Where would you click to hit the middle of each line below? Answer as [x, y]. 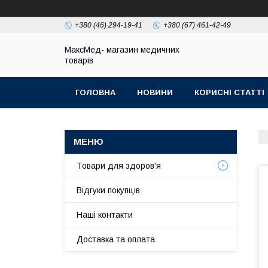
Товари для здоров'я [119, 166]
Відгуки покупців [108, 190]
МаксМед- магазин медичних [122, 50]
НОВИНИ [155, 92]
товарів [79, 60]
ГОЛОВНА [95, 92]
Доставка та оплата [116, 239]
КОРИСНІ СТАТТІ [229, 92]
